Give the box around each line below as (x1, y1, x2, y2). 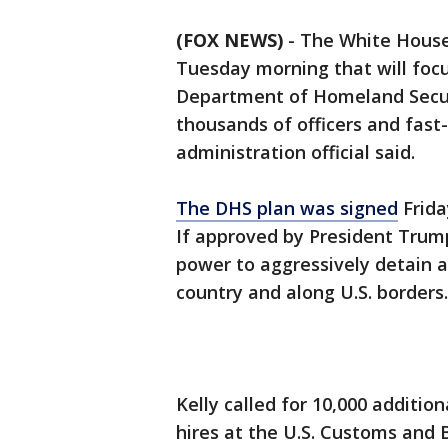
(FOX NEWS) (176, 28, 283, 53)
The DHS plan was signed (176, 196, 398, 221)
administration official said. (176, 140, 415, 165)
